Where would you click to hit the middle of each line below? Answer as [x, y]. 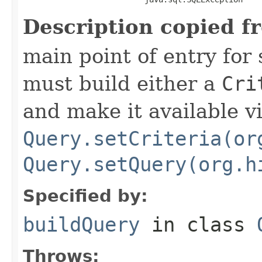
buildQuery [81, 224]
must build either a [122, 83]
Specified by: [85, 196]
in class [198, 224]
